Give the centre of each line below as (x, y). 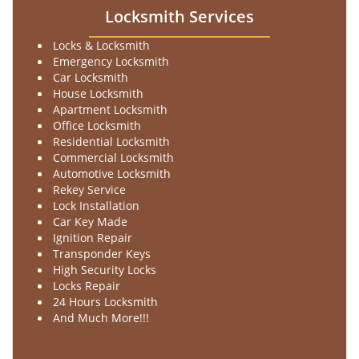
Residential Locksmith (111, 141)
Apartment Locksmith (110, 109)
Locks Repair (88, 286)
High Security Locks (106, 270)
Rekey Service (89, 190)
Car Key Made (90, 222)
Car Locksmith (91, 77)
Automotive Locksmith (112, 173)
